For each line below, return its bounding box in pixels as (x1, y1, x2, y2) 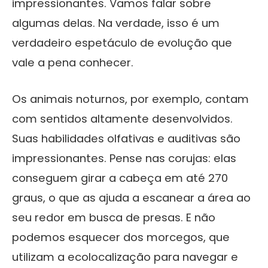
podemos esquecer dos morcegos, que (12, 229, 230, 245)
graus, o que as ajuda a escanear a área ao (12, 190, 251, 205)
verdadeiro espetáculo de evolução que (12, 35, 232, 50)
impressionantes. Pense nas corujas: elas (12, 150, 236, 166)
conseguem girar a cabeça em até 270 (12, 170, 228, 185)
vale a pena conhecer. (12, 54, 133, 70)
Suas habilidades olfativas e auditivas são (12, 130, 240, 146)
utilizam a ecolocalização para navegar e (12, 249, 238, 264)
